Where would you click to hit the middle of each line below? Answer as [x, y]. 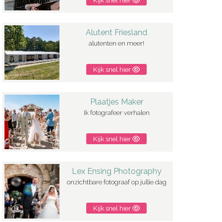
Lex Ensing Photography [116, 171]
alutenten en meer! [117, 44]
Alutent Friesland [117, 33]
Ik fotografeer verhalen [116, 113]
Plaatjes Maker [116, 102]
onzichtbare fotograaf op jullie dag [116, 182]
